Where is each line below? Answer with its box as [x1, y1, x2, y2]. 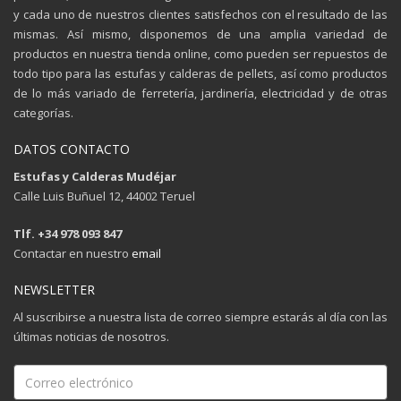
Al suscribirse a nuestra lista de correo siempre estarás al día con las [13, 309, 388, 325]
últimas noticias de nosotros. [13, 328, 169, 345]
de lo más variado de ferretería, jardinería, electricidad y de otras [13, 85, 388, 101]
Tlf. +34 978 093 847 [13, 226, 122, 242]
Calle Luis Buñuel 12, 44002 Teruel [13, 188, 195, 204]
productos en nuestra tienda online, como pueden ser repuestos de [13, 46, 388, 62]
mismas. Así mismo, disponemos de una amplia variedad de [13, 26, 388, 42]
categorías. [13, 105, 73, 121]
